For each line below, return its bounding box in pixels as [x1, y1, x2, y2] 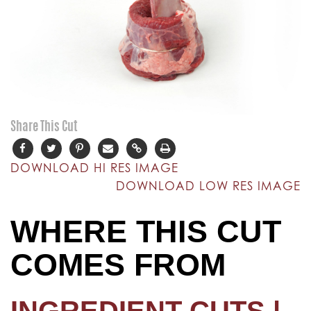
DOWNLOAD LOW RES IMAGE [116, 179, 301, 193]
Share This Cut [10, 121, 78, 134]
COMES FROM [10, 247, 226, 283]
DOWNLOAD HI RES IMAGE [10, 161, 178, 175]
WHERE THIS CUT [10, 214, 281, 249]
